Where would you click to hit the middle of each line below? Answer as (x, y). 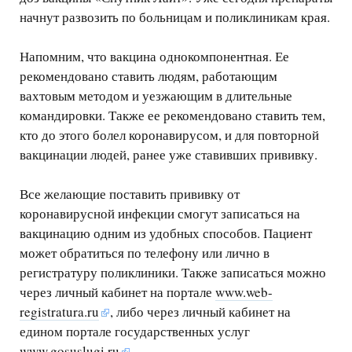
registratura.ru (59, 312)
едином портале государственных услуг (135, 332)
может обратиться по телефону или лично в (145, 253)
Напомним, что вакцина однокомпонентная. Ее (154, 57)
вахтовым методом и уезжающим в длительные (156, 96)
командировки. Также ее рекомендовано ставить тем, (172, 115)
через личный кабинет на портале (117, 292)
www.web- (244, 292)
